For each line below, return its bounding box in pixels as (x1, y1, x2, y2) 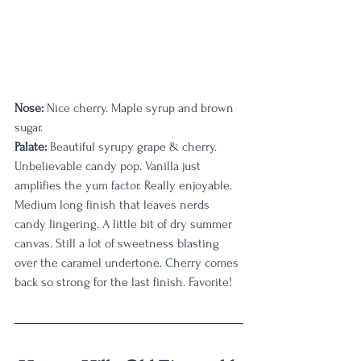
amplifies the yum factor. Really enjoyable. (15, 178, 235, 193)
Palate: (15, 139, 50, 154)
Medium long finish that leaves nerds (15, 197, 213, 212)
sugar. (15, 120, 43, 135)
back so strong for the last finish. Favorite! (15, 275, 232, 289)
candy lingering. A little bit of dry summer (15, 217, 235, 231)
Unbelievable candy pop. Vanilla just (15, 159, 204, 173)
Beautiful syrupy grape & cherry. (50, 139, 220, 154)
